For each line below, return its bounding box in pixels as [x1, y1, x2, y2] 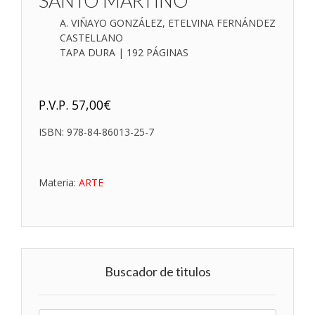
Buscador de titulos [104, 263, 211, 279]
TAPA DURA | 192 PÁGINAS [60, 45, 188, 59]
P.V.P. [39, 96, 72, 113]
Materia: [39, 175, 79, 189]
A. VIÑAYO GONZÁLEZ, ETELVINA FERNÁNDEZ [60, 15, 276, 30]
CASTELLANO [60, 30, 123, 44]
